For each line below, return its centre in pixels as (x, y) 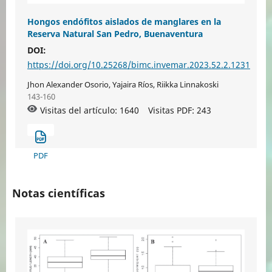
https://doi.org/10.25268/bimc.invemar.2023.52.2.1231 (138, 65)
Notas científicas (58, 193)
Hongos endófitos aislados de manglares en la (124, 22)
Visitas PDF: (172, 110)
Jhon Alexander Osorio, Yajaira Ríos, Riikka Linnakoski (123, 85)
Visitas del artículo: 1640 (89, 110)
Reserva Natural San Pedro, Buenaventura (115, 34)
